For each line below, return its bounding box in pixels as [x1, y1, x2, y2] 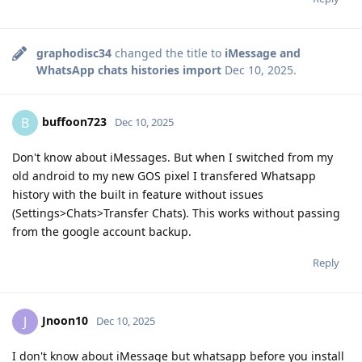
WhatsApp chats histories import [36, 61, 221, 78]
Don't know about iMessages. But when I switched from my [12, 149, 333, 165]
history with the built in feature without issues [12, 186, 263, 202]
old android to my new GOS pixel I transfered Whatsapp [12, 167, 316, 183]
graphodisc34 [36, 44, 112, 61]
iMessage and [225, 44, 301, 61]
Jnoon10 [42, 312, 88, 328]
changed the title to [112, 44, 225, 61]
